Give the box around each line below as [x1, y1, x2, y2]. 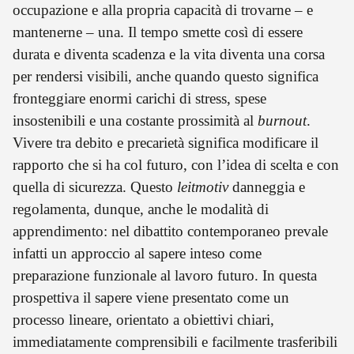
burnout [258, 111, 307, 129]
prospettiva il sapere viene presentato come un [13, 288, 289, 306]
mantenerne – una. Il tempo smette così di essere [13, 23, 303, 40]
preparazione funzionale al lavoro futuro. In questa [13, 266, 317, 284]
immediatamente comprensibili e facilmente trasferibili [13, 333, 337, 350]
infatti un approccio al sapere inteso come [13, 244, 262, 262]
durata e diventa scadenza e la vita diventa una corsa [13, 45, 325, 62]
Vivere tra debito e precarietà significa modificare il [13, 134, 318, 151]
